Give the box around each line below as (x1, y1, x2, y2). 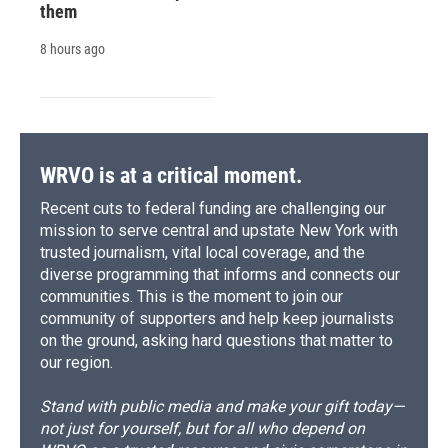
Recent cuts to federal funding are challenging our (40, 199, 386, 219)
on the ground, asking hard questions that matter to (40, 331, 393, 351)
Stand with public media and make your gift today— (40, 397, 404, 417)
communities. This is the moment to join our (40, 287, 343, 307)
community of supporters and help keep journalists (40, 309, 394, 329)
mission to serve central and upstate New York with (40, 221, 398, 241)
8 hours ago (40, 41, 105, 58)
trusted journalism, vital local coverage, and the (40, 243, 365, 263)
